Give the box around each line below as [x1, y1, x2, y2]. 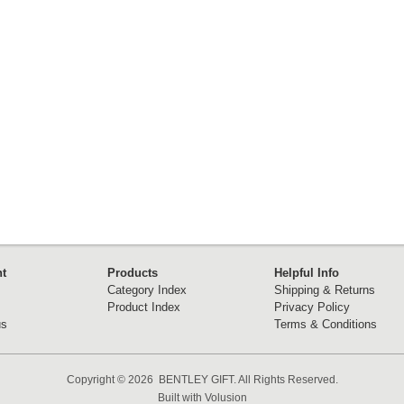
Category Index [107, 283, 187, 297]
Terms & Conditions [274, 317, 377, 331]
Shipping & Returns [274, 283, 375, 297]
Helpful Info [274, 266, 339, 280]
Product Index [107, 300, 180, 314]
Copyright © [66, 373, 128, 386]
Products [107, 266, 158, 280]
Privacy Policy [274, 300, 350, 314]
